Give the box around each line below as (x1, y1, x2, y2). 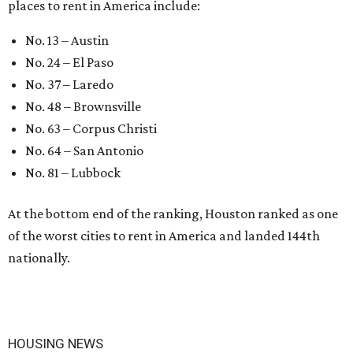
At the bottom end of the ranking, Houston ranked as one (8, 206, 338, 221)
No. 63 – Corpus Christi (25, 121, 157, 136)
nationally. (8, 250, 70, 266)
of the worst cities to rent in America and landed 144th (8, 228, 320, 243)
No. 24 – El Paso (25, 54, 113, 70)
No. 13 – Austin (25, 32, 109, 48)
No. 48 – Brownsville (25, 98, 141, 114)
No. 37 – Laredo (25, 76, 113, 92)
